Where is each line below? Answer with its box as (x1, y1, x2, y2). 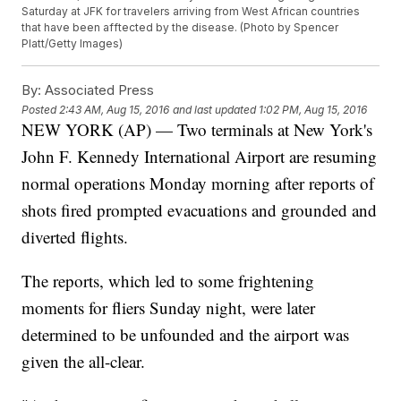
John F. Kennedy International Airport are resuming (21, 145, 378, 168)
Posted (21, 102, 60, 116)
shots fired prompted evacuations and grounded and (21, 199, 378, 222)
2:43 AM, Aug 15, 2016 (59, 102, 170, 116)
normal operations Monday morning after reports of (21, 172, 375, 195)
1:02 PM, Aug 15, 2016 (259, 102, 368, 116)
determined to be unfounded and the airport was (21, 323, 350, 346)
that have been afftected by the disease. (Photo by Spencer (21, 21, 339, 35)
